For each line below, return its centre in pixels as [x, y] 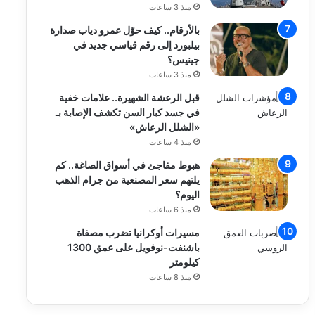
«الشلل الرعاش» [165, 127]
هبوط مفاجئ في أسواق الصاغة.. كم [128, 165]
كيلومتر [185, 262]
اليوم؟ [188, 194]
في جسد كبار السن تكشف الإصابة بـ [128, 112]
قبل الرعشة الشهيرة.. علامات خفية [130, 97]
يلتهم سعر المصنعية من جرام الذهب [128, 180]
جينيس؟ [184, 59]
